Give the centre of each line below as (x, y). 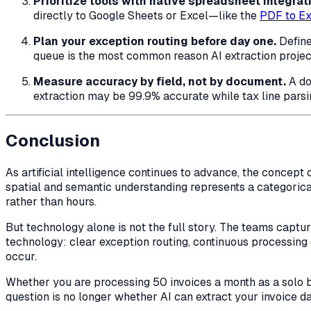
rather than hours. (51, 201)
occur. (21, 256)
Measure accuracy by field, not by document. (160, 82)
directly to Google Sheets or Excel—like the (146, 16)
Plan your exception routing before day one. (155, 41)
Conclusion (53, 140)
